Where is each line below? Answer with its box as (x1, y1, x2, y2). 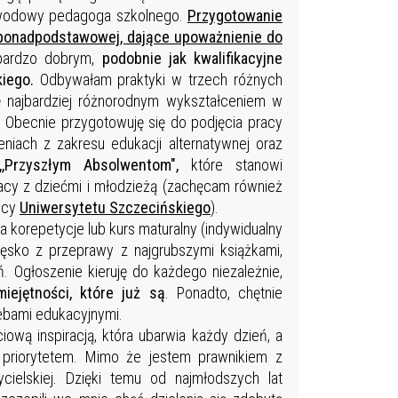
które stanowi (178, 155, 283, 175)
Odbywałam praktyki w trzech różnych (39, 70, 283, 90)
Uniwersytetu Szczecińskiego (19, 198, 211, 218)
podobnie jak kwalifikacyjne (101, 49, 283, 68)
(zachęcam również (162, 177, 283, 196)
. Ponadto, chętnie (164, 283, 283, 303)
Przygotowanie (187, 6, 283, 26)
